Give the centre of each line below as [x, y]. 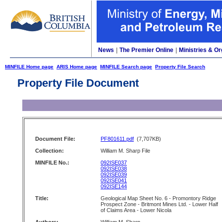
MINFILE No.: [52, 163]
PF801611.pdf [117, 139]
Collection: [50, 151]
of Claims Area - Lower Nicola [136, 210]
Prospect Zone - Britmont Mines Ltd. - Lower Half [159, 204]
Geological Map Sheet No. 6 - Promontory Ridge [158, 198]
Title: [42, 198]
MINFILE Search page [126, 67]
